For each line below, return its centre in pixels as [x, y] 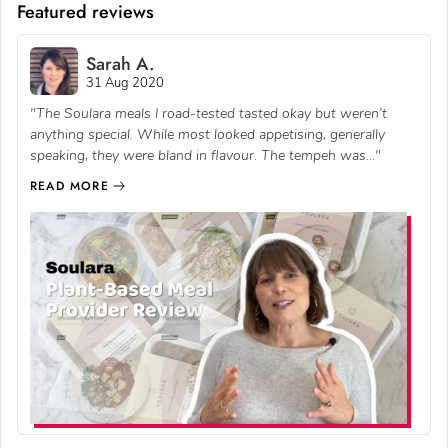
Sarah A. [120, 63]
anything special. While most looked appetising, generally [207, 135]
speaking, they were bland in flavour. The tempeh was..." [205, 156]
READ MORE [69, 186]
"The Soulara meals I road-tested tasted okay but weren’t [208, 114]
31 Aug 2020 [125, 82]
